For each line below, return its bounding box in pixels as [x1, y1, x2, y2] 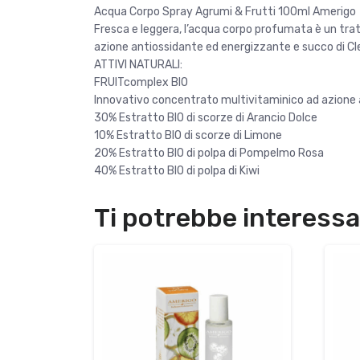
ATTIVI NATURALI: [94, 58, 182, 72]
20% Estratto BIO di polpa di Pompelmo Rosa [94, 146, 324, 161]
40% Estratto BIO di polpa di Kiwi [94, 164, 260, 178]
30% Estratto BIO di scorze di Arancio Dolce [94, 111, 317, 125]
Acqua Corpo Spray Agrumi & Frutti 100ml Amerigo [94, 5, 356, 19]
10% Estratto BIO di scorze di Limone [94, 129, 282, 143]
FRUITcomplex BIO [94, 76, 188, 90]
